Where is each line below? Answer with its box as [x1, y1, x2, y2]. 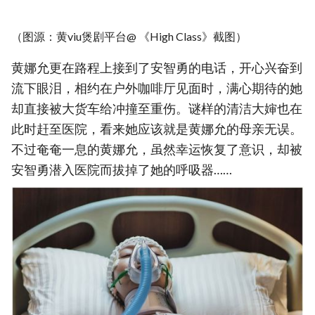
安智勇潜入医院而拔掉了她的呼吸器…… [11, 162, 232, 177]
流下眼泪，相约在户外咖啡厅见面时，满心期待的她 [11, 80, 302, 96]
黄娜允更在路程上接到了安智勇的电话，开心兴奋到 [11, 60, 302, 75]
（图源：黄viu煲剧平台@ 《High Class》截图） [11, 30, 247, 44]
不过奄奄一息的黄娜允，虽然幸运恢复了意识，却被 [11, 141, 302, 157]
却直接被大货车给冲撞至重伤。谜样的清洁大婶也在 [11, 101, 302, 116]
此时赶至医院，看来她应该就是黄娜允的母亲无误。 [11, 121, 302, 136]
